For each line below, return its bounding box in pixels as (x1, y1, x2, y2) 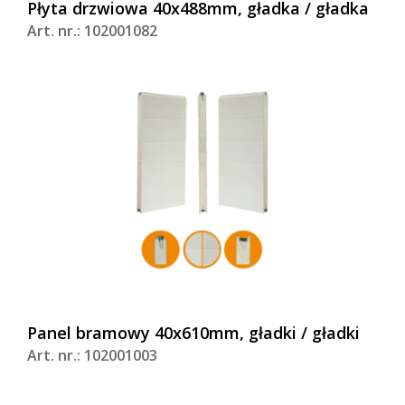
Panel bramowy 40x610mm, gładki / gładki (27, 322, 360, 344)
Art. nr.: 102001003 (27, 345, 157, 366)
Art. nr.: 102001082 (27, 21, 157, 42)
